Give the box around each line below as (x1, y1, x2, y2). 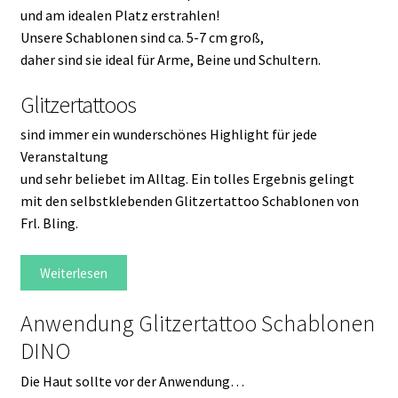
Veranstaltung (20, 147, 108, 166)
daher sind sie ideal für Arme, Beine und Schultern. (20, 51, 321, 69)
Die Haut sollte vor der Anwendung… (20, 371, 244, 390)
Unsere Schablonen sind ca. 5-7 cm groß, (20, 28, 264, 47)
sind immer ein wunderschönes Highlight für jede (20, 125, 317, 144)
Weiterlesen (39, 264, 107, 282)
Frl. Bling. (20, 214, 78, 233)
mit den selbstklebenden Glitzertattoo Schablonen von (20, 192, 359, 211)
